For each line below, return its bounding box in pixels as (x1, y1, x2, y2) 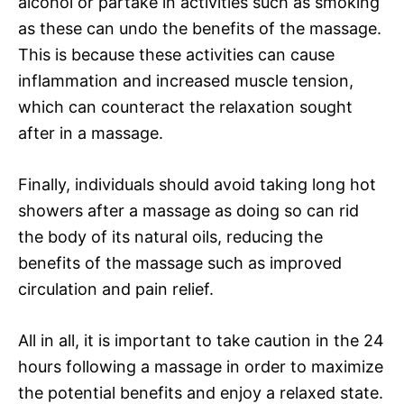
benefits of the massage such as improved (18, 252, 342, 272)
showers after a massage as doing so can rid (18, 200, 359, 220)
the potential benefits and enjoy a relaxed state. (18, 382, 383, 402)
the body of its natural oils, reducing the (18, 226, 323, 246)
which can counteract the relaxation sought (18, 96, 353, 116)
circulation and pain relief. (18, 279, 214, 298)
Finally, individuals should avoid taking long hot (18, 174, 376, 194)
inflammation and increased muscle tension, (18, 70, 353, 90)
